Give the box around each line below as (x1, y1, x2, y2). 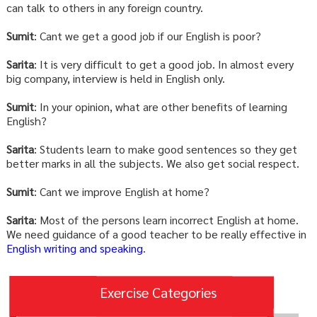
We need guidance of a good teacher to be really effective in (6, 226, 306, 242)
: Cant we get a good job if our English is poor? (33, 28, 261, 44)
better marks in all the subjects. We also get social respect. (6, 156, 299, 171)
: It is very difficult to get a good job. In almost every (33, 57, 294, 72)
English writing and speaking (6, 241, 143, 256)
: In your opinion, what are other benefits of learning (33, 99, 287, 115)
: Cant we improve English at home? (33, 184, 209, 200)
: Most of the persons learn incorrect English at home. (33, 212, 299, 228)
